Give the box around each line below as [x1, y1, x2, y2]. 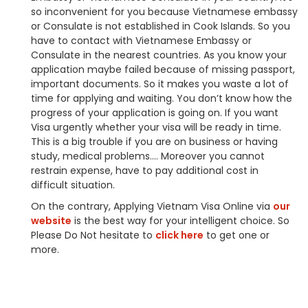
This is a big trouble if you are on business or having [31, 135, 278, 148]
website [31, 214, 71, 228]
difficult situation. [31, 178, 115, 192]
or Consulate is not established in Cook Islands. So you [31, 19, 290, 33]
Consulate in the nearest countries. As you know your [31, 48, 287, 62]
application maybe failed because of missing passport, [31, 63, 295, 76]
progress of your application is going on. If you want [31, 106, 278, 120]
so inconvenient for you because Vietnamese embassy [31, 5, 298, 19]
